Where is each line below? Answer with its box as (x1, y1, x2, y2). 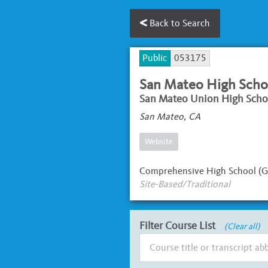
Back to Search (147, 17, 210, 29)
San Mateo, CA (139, 110, 200, 122)
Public (142, 52, 167, 64)
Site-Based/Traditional (139, 178, 230, 190)
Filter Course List (139, 218, 215, 232)
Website (144, 136, 173, 147)
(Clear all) (224, 221, 260, 232)
